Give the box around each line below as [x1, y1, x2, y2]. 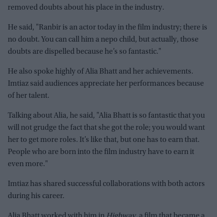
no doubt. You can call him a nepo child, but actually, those [8, 35, 199, 44]
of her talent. [8, 92, 49, 100]
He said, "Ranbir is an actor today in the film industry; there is [8, 23, 207, 31]
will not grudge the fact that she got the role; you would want [8, 124, 205, 132]
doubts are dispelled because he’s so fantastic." [8, 47, 161, 56]
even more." [8, 160, 48, 168]
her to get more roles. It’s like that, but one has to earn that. [8, 136, 200, 144]
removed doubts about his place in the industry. [8, 3, 164, 12]
